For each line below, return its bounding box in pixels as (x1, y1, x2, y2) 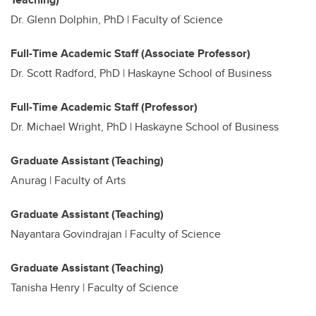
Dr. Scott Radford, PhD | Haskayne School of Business (11, 64, 272, 81)
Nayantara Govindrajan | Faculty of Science (11, 225, 221, 242)
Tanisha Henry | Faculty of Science (11, 279, 178, 296)
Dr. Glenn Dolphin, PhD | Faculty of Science (11, 11, 223, 28)
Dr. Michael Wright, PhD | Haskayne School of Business (11, 118, 279, 135)
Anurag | (11, 171, 54, 188)
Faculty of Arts (54, 171, 126, 188)
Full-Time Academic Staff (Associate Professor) (11, 44, 250, 61)
